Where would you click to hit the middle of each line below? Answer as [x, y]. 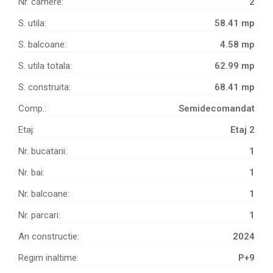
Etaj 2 [243, 130]
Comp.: [32, 109]
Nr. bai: [31, 173]
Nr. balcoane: [44, 194]
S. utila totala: [45, 66]
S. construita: [44, 87]
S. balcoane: [42, 45]
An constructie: [49, 237]
